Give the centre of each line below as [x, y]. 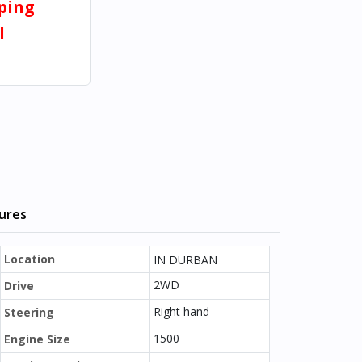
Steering [29, 312]
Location [29, 259]
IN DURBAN [185, 260]
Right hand [181, 311]
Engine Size [37, 339]
